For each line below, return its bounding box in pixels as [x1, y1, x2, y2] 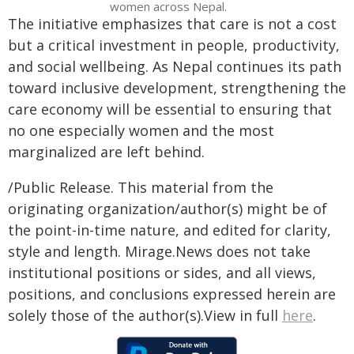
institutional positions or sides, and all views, [8, 263, 316, 282]
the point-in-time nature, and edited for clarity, [8, 220, 331, 239]
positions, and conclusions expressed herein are [8, 284, 336, 303]
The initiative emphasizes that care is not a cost [8, 14, 337, 33]
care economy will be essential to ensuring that [8, 100, 332, 119]
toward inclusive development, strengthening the [8, 78, 346, 97]
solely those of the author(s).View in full [8, 306, 282, 325]
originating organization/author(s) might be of [8, 199, 327, 218]
